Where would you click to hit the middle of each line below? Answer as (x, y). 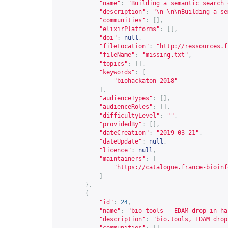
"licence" (115, 150)
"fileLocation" (124, 46)
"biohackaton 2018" (146, 81)
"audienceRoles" (126, 107)
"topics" (113, 64)
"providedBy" (121, 124)
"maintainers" (122, 159)
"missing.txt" (165, 55)
